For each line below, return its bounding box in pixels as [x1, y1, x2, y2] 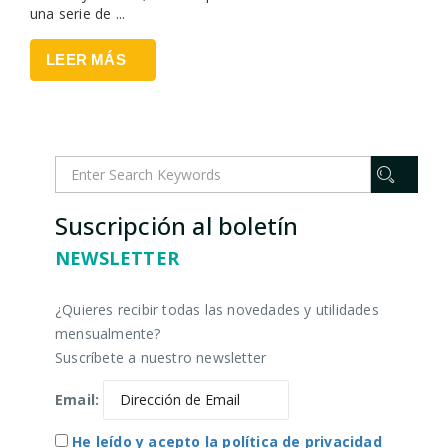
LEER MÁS [46, 51, 126, 69]
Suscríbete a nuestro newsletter [55, 347, 267, 367]
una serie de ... [30, 4, 126, 24]
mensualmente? [55, 323, 161, 343]
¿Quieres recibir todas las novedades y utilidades [55, 299, 379, 319]
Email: [55, 389, 100, 409]
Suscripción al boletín [55, 208, 299, 242]
